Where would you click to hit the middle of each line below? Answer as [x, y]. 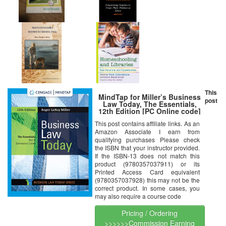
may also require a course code [138, 196]
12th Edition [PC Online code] [150, 111]
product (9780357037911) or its [147, 164]
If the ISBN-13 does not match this [147, 156]
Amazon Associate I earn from [147, 132]
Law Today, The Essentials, [150, 104]
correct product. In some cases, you [147, 188]
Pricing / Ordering [150, 213]
